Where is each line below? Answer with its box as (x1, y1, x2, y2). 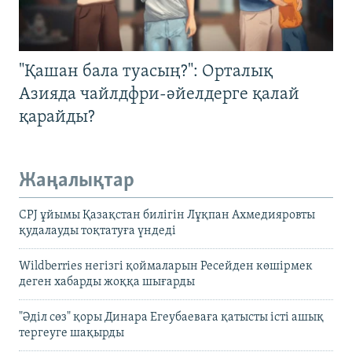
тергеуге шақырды (19, 327, 124, 340)
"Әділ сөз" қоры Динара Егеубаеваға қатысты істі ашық (19, 311, 324, 324)
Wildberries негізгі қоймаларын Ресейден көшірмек (19, 260, 313, 273)
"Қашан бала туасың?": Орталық (19, 62, 273, 81)
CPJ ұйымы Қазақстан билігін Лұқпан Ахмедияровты (19, 209, 315, 222)
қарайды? (19, 108, 95, 126)
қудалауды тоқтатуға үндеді (19, 225, 176, 238)
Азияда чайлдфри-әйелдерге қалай (19, 85, 299, 104)
